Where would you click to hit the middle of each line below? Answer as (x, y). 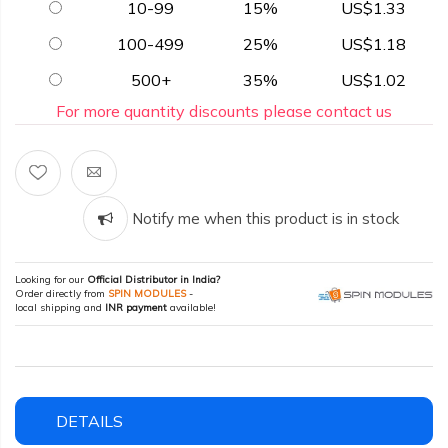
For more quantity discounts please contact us (224, 111)
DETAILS (89, 421)
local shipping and (60, 308)
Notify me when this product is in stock (263, 219)
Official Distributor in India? (153, 280)
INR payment (136, 308)
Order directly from (61, 294)
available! (191, 308)
